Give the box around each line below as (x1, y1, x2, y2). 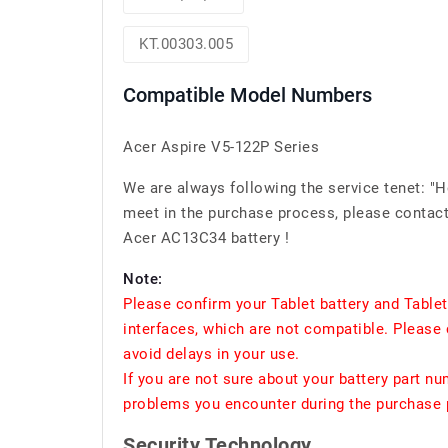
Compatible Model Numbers (123, 83, 372, 107)
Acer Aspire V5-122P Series (123, 138, 319, 156)
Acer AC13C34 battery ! (123, 229, 289, 247)
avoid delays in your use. (123, 345, 300, 363)
